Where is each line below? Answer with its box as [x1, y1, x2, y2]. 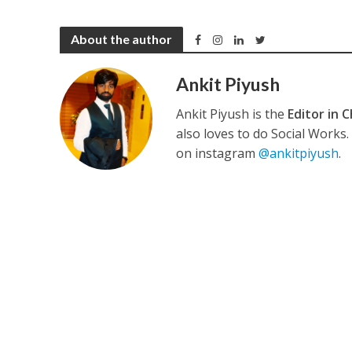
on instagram [176, 145, 259, 162]
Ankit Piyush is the [176, 105, 288, 123]
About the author [70, 31, 172, 46]
